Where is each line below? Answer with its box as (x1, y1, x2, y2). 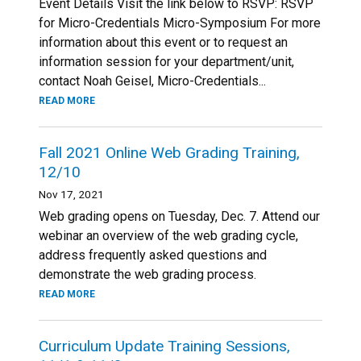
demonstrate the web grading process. (39, 267, 256, 282)
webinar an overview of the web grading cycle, (39, 228, 298, 243)
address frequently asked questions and (39, 247, 267, 263)
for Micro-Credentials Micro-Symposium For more (39, 15, 321, 31)
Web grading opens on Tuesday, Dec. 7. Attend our (39, 209, 320, 224)
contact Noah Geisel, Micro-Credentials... (39, 73, 266, 89)
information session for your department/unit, (39, 54, 294, 69)
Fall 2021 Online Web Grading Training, (39, 143, 300, 162)
